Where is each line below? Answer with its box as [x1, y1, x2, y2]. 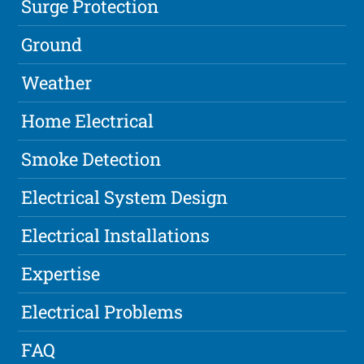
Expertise [21, 261, 101, 285]
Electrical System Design [21, 184, 228, 209]
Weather [21, 70, 93, 94]
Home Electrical [21, 108, 154, 132]
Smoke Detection [21, 146, 162, 171]
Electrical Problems [21, 299, 184, 323]
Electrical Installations [21, 223, 210, 247]
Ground [21, 32, 83, 56]
